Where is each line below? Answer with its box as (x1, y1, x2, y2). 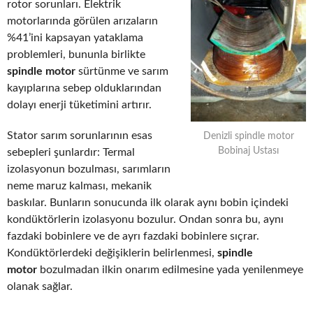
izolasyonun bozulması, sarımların (7, 163, 170, 175)
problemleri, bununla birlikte (7, 49, 145, 61)
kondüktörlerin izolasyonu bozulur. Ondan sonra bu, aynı (7, 214, 284, 226)
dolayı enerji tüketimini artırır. (7, 99, 152, 111)
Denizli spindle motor (203, 131, 294, 142)
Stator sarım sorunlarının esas (7, 130, 152, 142)
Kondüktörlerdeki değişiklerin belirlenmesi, (7, 247, 217, 259)
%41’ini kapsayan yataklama (7, 32, 143, 44)
